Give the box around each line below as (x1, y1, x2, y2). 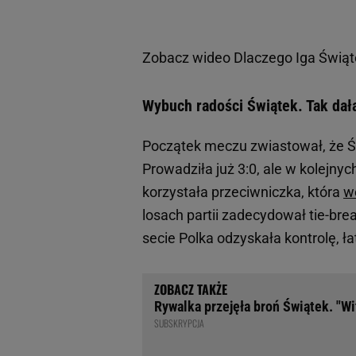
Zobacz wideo (142, 49, 234, 67)
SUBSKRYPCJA (154, 316, 204, 331)
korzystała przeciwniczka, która (142, 184, 343, 201)
